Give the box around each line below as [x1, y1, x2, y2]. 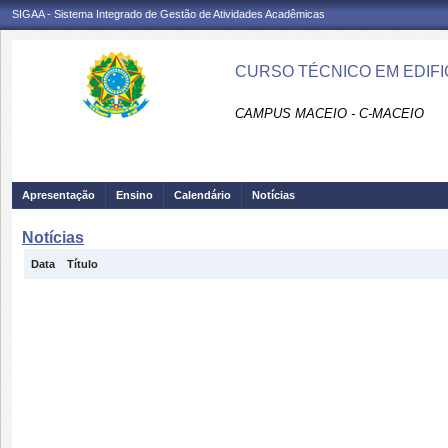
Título [67, 258, 98, 270]
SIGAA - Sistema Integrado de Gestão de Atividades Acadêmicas [12, 8, 325, 20]
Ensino [116, 189, 153, 201]
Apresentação [22, 189, 95, 201]
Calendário [174, 189, 231, 201]
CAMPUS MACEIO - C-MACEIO [235, 106, 424, 121]
